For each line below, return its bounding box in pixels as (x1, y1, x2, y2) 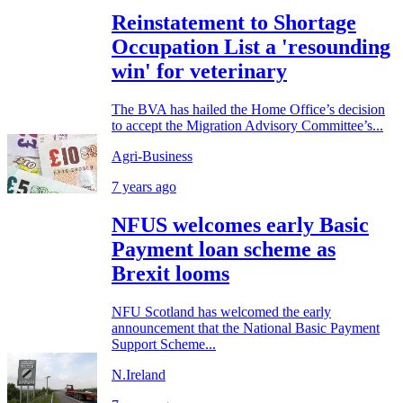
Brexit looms (112, 261, 229, 285)
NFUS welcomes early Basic (112, 212, 369, 237)
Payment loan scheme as (112, 237, 336, 261)
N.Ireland (112, 366, 166, 382)
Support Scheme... (112, 336, 216, 352)
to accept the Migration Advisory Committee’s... (112, 117, 383, 133)
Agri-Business (112, 148, 193, 164)
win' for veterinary (112, 58, 287, 83)
